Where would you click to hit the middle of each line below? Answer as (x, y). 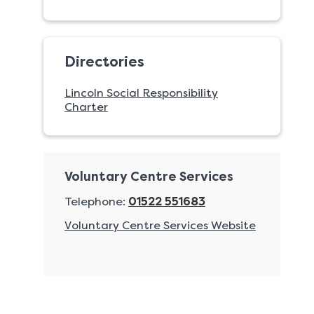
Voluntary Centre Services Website (160, 225)
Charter (86, 107)
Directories (104, 62)
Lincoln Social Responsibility (141, 93)
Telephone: (95, 202)
